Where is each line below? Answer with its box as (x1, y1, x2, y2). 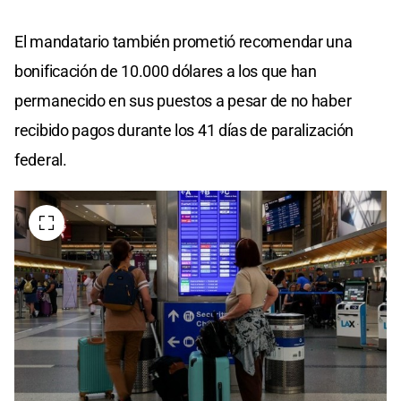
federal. (14, 149, 67, 169)
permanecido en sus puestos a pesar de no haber (14, 90, 352, 110)
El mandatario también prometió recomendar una (14, 31, 353, 51)
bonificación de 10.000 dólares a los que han (14, 61, 317, 81)
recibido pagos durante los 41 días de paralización (14, 120, 354, 140)
